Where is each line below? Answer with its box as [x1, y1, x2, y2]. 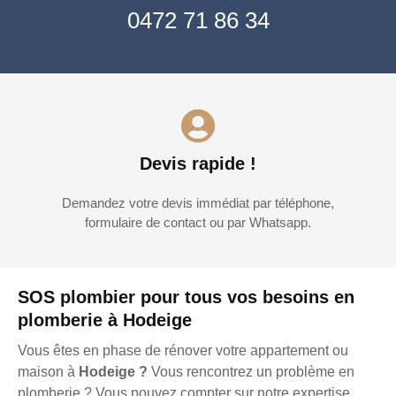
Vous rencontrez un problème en [148, 364, 354, 380]
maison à [18, 364, 79, 380]
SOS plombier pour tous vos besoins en [18, 287, 354, 308]
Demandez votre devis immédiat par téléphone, [62, 195, 334, 211]
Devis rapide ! [140, 154, 256, 174]
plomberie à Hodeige [18, 310, 192, 331]
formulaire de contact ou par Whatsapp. [85, 215, 311, 231]
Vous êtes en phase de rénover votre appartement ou [18, 343, 348, 359]
